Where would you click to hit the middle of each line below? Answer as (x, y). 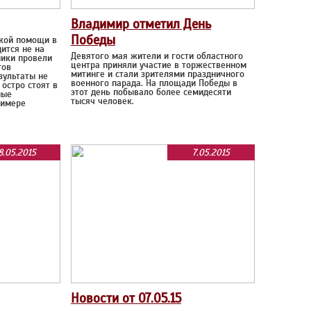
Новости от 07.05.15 (126, 298)
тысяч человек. (102, 101)
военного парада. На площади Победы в (154, 83)
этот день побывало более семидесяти (151, 92)
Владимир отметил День (141, 24)
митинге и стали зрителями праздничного (158, 74)
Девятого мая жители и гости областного (157, 56)
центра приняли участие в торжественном (159, 65)
